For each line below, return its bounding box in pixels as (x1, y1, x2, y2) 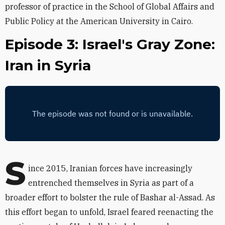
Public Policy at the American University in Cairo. (5, 16, 193, 26)
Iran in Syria (5, 57, 91, 74)
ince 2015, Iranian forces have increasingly (28, 163, 192, 173)
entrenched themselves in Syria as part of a (28, 178, 194, 188)
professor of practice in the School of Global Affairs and (5, 2, 214, 12)
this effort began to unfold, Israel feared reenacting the (5, 207, 213, 217)
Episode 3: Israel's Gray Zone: (5, 36, 215, 53)
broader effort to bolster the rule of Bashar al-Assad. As (5, 192, 215, 202)
